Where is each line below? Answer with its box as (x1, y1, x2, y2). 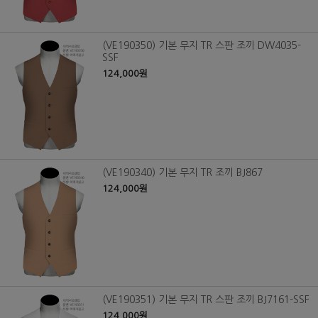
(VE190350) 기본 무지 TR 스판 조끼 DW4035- (102, 40, 301, 51)
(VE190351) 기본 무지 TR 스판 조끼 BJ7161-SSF (102, 295, 309, 305)
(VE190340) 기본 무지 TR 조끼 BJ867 (102, 168, 263, 178)
